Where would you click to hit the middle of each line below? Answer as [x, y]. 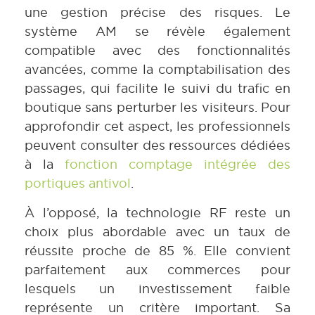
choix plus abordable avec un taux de [157, 231]
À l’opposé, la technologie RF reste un [157, 212]
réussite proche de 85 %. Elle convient [157, 250]
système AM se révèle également [157, 32]
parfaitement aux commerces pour [157, 269]
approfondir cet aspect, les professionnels [157, 127]
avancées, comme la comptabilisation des [157, 70]
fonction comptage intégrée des [178, 165]
